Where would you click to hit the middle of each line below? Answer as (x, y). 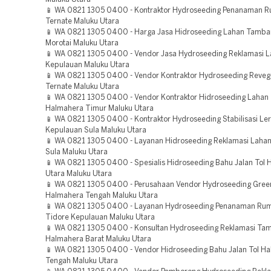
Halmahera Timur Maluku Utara (100, 109)
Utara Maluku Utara (79, 174)
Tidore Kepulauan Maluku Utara (100, 217)
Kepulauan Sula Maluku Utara (96, 130)
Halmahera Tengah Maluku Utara (102, 196)
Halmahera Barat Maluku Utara (98, 239)
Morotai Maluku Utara (82, 43)
